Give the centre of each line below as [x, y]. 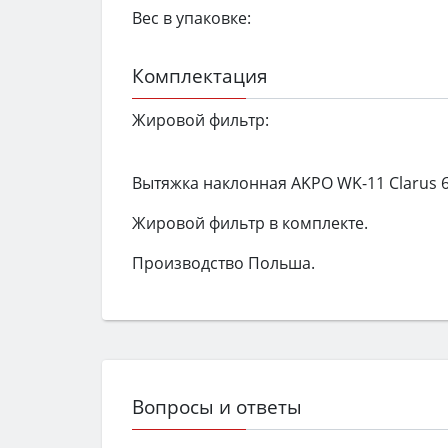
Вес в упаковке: [191, 17]
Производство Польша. [223, 263]
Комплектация [200, 75]
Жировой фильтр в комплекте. [250, 223]
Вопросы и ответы [217, 407]
